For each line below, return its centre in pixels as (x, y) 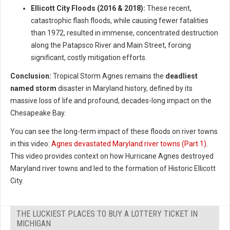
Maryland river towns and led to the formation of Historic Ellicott (113, 169)
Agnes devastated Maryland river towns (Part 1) (129, 144)
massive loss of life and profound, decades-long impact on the (111, 101)
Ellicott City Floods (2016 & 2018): (88, 8)
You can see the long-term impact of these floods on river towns (114, 132)
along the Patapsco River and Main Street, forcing (111, 45)
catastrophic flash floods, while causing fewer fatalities (120, 21)
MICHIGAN (34, 224)
